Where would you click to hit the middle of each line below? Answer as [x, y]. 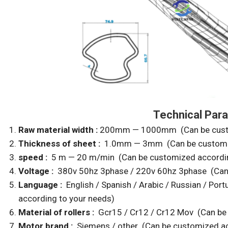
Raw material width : [59, 130]
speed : [33, 157]
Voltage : [37, 171]
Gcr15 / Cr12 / [127, 212]
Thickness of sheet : [62, 143]
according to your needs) [67, 198]
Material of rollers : [59, 212]
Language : [41, 184]
